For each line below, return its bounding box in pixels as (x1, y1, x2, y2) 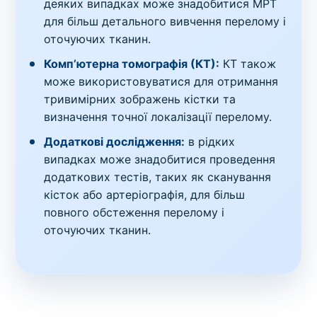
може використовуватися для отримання (44, 74, 279, 88)
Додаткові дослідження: (44, 134, 185, 149)
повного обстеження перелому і (44, 204, 225, 219)
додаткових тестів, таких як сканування (44, 169, 272, 184)
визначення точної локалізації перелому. (44, 109, 272, 124)
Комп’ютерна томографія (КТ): (44, 56, 220, 71)
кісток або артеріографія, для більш (44, 187, 246, 202)
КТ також (219, 56, 277, 71)
